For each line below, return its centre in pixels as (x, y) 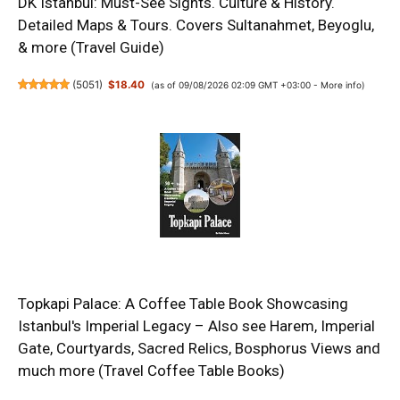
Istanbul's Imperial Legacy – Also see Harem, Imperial (196, 326)
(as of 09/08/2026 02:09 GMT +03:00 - (235, 84)
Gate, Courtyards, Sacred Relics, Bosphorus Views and (199, 349)
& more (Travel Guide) (91, 47)
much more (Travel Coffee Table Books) (151, 371)
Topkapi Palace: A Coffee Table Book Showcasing (183, 304)
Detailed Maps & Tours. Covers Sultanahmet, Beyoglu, (196, 25)
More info (341, 84)
